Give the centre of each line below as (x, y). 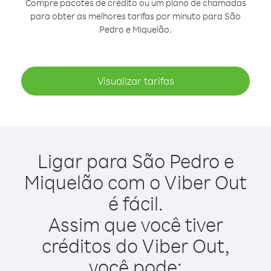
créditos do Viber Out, (135, 245)
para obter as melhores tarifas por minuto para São (135, 16)
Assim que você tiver (135, 224)
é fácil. (135, 203)
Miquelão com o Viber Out (135, 182)
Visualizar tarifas (135, 81)
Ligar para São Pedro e (135, 161)
